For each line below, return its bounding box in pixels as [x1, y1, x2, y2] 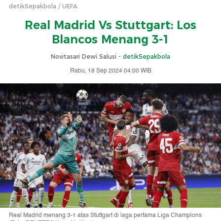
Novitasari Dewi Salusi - [51, 53, 123, 60]
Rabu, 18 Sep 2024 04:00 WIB [70, 66, 151, 75]
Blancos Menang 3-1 [51, 33, 170, 46]
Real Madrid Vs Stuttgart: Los [25, 18, 196, 32]
